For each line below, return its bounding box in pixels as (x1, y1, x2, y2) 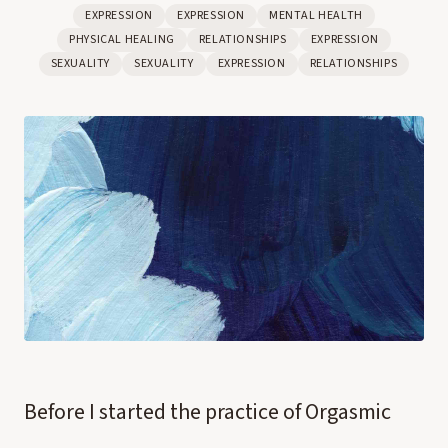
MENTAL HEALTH (269, 7, 363, 24)
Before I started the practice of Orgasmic (24, 396, 391, 428)
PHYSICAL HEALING (69, 31, 175, 48)
